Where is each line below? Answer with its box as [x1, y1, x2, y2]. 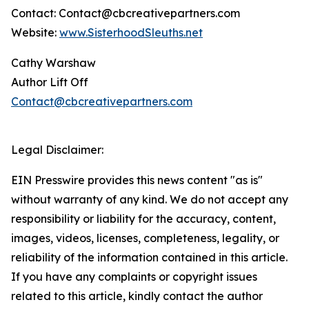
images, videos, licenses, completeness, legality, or [11, 231, 279, 246]
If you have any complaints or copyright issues [11, 270, 257, 284]
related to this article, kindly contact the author [11, 289, 263, 303]
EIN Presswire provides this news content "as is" [11, 173, 263, 188]
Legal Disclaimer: [11, 143, 103, 157]
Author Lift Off [11, 75, 88, 90]
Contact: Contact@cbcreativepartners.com [11, 6, 240, 21]
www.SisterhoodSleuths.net [59, 26, 203, 40]
